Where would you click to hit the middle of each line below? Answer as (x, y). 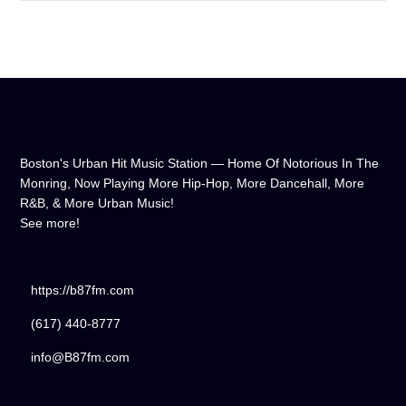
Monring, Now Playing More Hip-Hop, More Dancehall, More (193, 184)
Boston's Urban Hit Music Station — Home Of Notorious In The (200, 164)
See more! (50, 223)
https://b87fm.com (82, 290)
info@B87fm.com (80, 358)
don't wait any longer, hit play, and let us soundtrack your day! (203, 13)
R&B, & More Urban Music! (97, 203)
